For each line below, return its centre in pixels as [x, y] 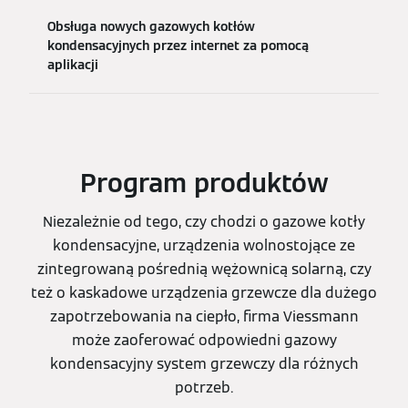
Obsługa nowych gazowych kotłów [151, 26]
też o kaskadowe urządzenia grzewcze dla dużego [204, 292]
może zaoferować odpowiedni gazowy [204, 340]
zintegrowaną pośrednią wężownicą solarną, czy [204, 269]
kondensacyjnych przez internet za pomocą [178, 45]
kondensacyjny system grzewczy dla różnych [204, 363]
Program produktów [204, 183]
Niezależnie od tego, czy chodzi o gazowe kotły [204, 221]
